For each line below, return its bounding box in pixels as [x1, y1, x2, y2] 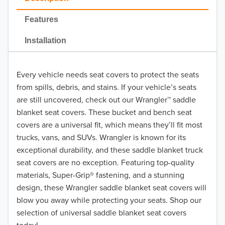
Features [25, 15, 58, 24]
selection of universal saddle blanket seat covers [17, 207, 186, 218]
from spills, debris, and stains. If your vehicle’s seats [17, 81, 196, 93]
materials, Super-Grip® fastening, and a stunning [17, 169, 184, 181]
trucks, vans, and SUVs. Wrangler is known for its [17, 132, 186, 143]
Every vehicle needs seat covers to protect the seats [17, 69, 199, 80]
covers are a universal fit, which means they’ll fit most [17, 119, 202, 131]
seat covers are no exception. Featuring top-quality [17, 157, 194, 168]
